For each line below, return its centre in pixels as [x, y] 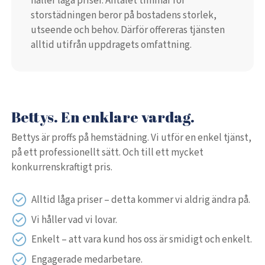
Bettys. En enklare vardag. [103, 117]
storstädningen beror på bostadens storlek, [123, 15]
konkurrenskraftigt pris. [62, 167]
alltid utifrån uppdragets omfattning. [111, 45]
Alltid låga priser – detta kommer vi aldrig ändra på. [140, 200]
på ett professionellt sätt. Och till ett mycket [108, 152]
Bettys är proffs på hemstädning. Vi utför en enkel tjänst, [132, 138]
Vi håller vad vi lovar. [74, 220]
